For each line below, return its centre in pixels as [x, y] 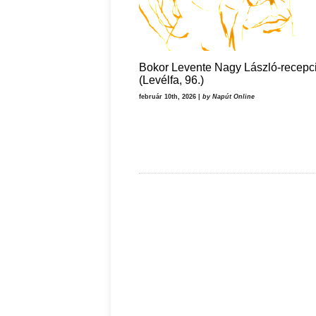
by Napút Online [229, 97]
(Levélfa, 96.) [171, 80]
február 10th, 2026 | [171, 97]
